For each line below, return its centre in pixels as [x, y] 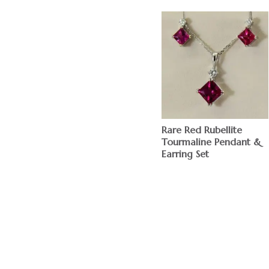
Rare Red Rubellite [201, 129]
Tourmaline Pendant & [211, 141]
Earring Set [185, 153]
